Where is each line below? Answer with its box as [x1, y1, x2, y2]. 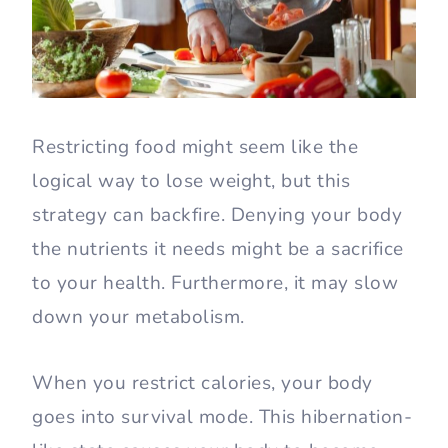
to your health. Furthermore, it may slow [32, 270, 398, 297]
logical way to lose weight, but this [32, 168, 350, 195]
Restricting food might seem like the [32, 134, 358, 161]
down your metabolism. [32, 304, 245, 331]
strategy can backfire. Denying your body [32, 202, 402, 229]
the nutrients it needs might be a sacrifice [32, 236, 404, 263]
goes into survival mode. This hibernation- [32, 404, 412, 431]
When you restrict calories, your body [32, 370, 373, 397]
